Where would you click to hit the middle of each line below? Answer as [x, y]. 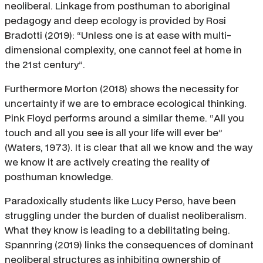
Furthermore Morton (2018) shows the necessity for [122, 89]
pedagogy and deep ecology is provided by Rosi [115, 21]
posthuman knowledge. [59, 177]
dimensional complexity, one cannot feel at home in [123, 50]
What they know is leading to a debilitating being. [117, 230]
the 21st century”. [45, 65]
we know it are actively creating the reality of [107, 162]
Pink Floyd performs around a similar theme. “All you [124, 118]
